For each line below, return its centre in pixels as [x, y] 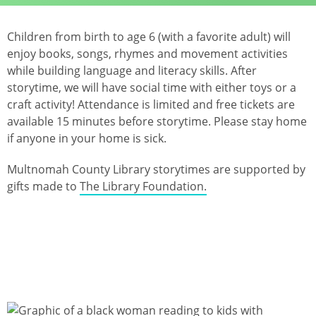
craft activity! [42, 104]
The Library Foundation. [143, 186]
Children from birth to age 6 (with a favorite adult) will [149, 36]
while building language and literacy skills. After [132, 70]
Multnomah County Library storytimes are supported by [156, 169]
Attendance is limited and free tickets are [186, 104]
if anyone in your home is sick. [87, 138]
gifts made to [43, 186]
